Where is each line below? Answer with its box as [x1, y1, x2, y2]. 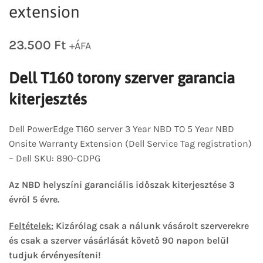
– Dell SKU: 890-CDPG [9, 152, 100, 164]
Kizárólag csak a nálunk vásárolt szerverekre [53, 220, 249, 231]
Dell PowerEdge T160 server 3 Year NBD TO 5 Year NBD [9, 123, 234, 134]
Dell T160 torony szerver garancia [9, 69, 235, 87]
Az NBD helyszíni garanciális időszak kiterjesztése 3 [9, 178, 235, 190]
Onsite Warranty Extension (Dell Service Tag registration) [9, 137, 252, 149]
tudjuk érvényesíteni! [9, 249, 101, 261]
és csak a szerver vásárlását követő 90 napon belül [9, 234, 229, 246]
